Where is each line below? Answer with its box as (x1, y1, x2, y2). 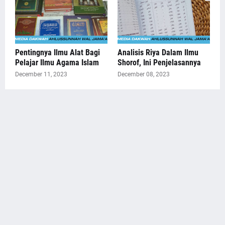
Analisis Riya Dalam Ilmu (118, 48, 198, 58)
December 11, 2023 (15, 71, 67, 78)
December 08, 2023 (118, 71, 170, 78)
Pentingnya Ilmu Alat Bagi (15, 48, 100, 58)
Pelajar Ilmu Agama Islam (15, 58, 99, 68)
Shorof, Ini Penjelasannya (118, 58, 201, 68)
